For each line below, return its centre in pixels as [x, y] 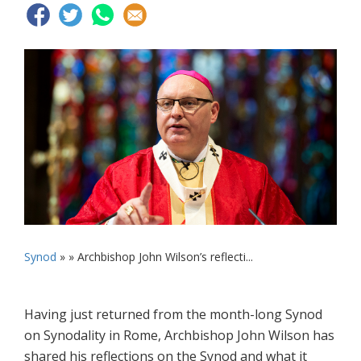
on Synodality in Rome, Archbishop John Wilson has [179, 336]
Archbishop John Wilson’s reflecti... [165, 257]
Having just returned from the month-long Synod [173, 315]
